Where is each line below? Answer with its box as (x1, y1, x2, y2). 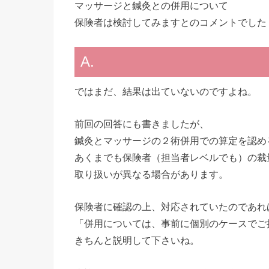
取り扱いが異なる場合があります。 (74, 168, 228, 180)
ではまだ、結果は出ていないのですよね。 (74, 85, 257, 97)
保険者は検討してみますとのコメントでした (74, 17, 267, 28)
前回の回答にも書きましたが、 (74, 118, 209, 129)
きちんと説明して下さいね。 (74, 235, 199, 246)
